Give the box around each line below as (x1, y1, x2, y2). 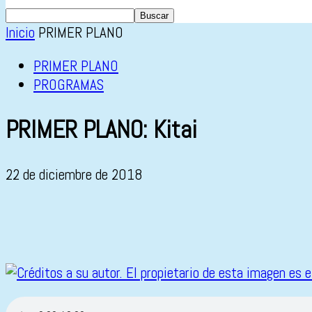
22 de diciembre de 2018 (6, 165, 143, 185)
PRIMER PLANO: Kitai (6, 114, 197, 146)
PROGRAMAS (33, 75, 104, 94)
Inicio (6, 23, 35, 42)
